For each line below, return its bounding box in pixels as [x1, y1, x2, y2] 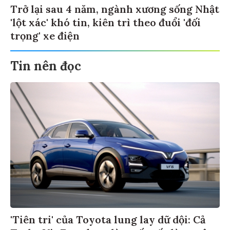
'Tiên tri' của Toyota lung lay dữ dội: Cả [10, 211, 205, 224]
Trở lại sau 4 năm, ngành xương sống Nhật [10, 1, 219, 14]
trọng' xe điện [10, 28, 80, 41]
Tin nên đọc [10, 56, 81, 73]
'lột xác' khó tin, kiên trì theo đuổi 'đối [10, 14, 201, 28]
